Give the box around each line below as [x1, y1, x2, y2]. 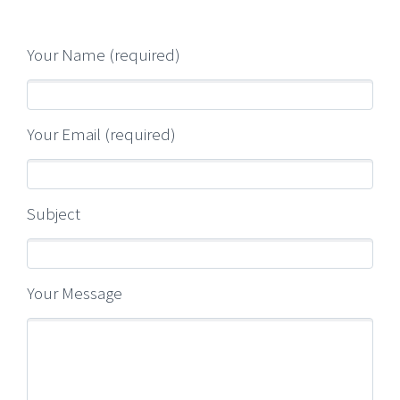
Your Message [27, 282, 122, 304]
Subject [27, 203, 80, 225]
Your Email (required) [27, 123, 176, 146]
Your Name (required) [27, 44, 180, 66]
